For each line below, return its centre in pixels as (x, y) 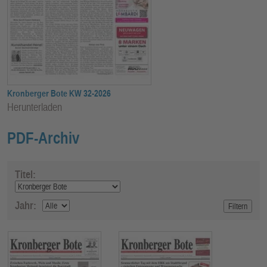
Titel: (25, 174)
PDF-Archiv (43, 138)
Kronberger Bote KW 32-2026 (59, 93)
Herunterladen (35, 107)
